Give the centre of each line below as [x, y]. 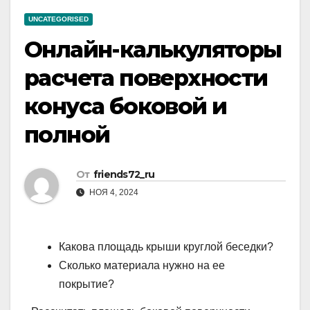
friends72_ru [124, 175]
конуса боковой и [126, 107]
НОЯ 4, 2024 [113, 193]
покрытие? [86, 284]
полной [67, 135]
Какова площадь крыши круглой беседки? [166, 247]
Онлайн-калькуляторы [153, 50]
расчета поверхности [146, 78]
